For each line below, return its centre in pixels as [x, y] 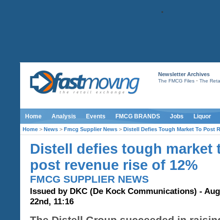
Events [96, 116]
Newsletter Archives [184, 74]
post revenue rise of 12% [114, 165]
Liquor [202, 116]
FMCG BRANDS [138, 116]
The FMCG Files [176, 81]
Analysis [64, 116]
